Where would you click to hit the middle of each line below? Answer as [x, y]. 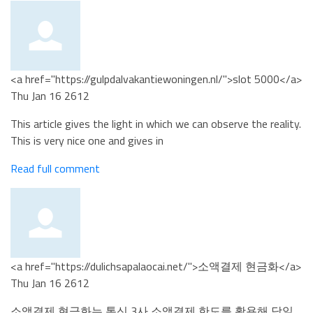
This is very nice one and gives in [87, 140]
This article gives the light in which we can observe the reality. [156, 124]
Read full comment [55, 168]
